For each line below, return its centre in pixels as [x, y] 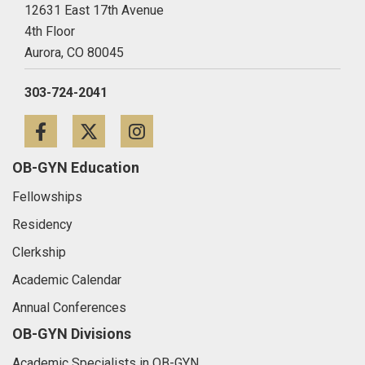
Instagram [214, 135]
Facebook [120, 135]
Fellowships [47, 197]
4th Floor [50, 31]
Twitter [156, 135]
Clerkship [39, 252]
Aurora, [44, 53]
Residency [42, 224]
